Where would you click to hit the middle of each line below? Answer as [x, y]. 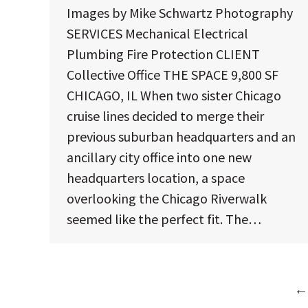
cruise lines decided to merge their [165, 116]
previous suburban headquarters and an [181, 137]
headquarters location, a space [156, 178]
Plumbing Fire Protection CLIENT [163, 54]
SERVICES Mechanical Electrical [157, 34]
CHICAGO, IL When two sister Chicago [174, 96]
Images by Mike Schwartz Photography [180, 13]
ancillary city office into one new [159, 157]
